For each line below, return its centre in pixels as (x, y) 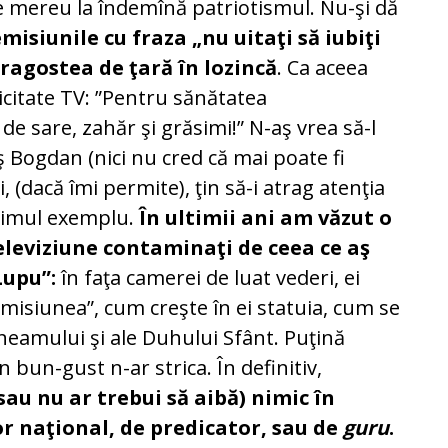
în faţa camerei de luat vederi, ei (208, 277)
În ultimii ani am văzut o (266, 217)
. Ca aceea (323, 67)
